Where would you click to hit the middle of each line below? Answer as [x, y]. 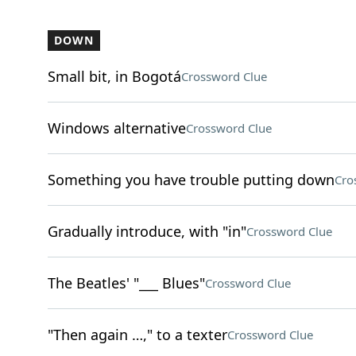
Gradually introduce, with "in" [147, 231]
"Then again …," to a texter [137, 335]
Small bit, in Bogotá [114, 76]
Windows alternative [116, 128]
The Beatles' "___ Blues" [126, 283]
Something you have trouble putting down [191, 180]
